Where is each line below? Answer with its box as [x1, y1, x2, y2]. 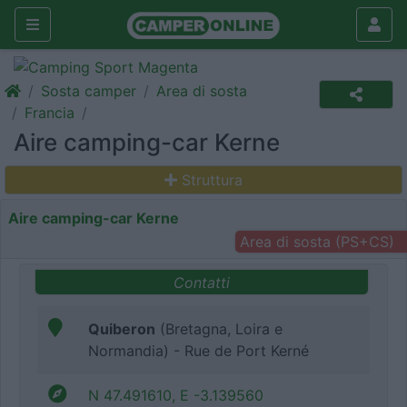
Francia [25, 104, 74, 122]
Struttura [182, 171, 243, 189]
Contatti [174, 273, 230, 292]
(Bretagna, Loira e [155, 320, 283, 339]
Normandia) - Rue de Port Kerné [88, 342, 309, 361]
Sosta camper [41, 82, 136, 100]
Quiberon [88, 320, 155, 339]
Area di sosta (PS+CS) [239, 233, 394, 251]
